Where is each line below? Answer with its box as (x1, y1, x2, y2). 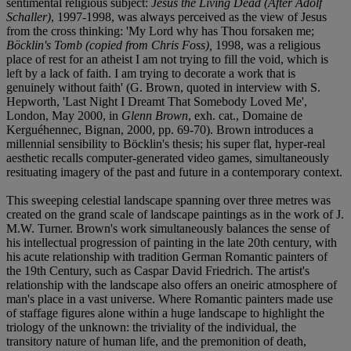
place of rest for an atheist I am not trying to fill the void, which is (6, 52, 328, 66)
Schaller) (6, 9, 51, 24)
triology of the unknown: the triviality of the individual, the (6, 320, 296, 334)
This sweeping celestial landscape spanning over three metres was (6, 193, 331, 207)
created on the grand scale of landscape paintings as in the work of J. (6, 207, 344, 221)
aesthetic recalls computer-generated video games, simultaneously (6, 150, 329, 165)
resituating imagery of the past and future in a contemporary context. (6, 165, 342, 179)
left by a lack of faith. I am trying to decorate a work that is (6, 66, 295, 80)
